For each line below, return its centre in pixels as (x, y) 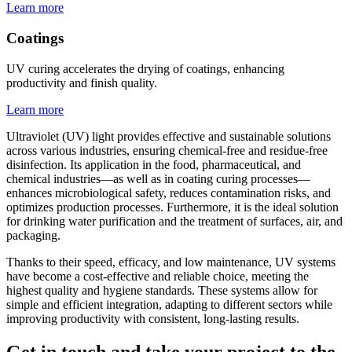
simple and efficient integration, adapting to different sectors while (169, 304)
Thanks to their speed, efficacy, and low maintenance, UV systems (171, 262)
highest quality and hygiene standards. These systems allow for (162, 290)
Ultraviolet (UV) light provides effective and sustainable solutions (169, 136)
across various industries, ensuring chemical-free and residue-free (167, 150)
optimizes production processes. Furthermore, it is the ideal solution (172, 207)
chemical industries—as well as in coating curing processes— (158, 178)
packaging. (33, 235)
